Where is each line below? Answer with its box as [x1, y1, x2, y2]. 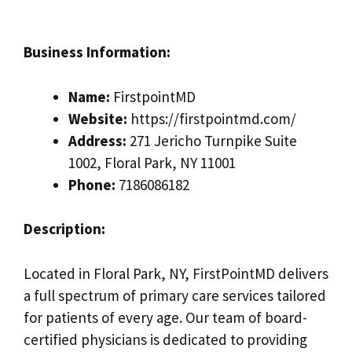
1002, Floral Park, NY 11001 [68, 152, 236, 172]
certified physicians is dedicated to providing [24, 329, 307, 349]
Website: [68, 108, 127, 128]
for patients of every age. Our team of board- [24, 307, 307, 327]
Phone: [68, 174, 115, 194]
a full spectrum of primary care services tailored [24, 285, 326, 305]
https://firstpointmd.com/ [127, 108, 296, 128]
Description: [24, 219, 105, 238]
